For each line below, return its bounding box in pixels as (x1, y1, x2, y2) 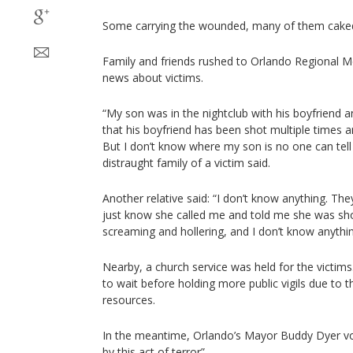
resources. (102, 292, 155, 307)
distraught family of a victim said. (102, 155, 270, 170)
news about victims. (102, 70, 203, 85)
